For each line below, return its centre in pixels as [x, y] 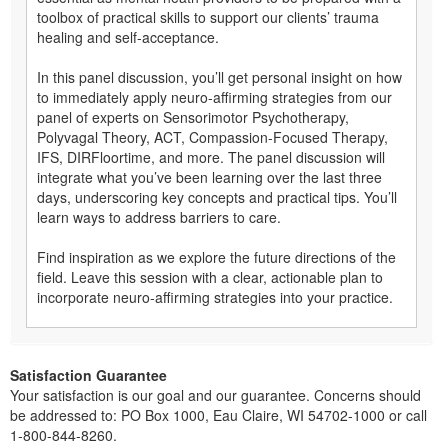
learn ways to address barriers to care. [159, 216]
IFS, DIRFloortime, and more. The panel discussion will [211, 156]
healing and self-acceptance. [128, 36]
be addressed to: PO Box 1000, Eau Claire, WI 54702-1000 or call [218, 414]
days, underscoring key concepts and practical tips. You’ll [217, 196]
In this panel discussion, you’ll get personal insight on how [219, 76]
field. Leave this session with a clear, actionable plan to [210, 276]
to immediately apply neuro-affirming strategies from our [214, 96]
